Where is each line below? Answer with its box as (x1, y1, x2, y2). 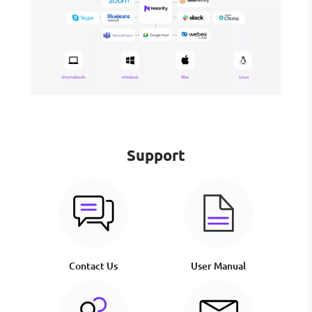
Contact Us (69, 259, 118, 273)
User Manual (191, 259, 247, 273)
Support (126, 146, 185, 165)
